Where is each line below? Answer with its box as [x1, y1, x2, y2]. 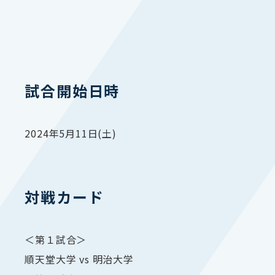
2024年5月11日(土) [25, 126, 117, 141]
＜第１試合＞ [25, 232, 87, 247]
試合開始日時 [25, 80, 120, 102]
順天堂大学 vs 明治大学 [25, 252, 134, 267]
